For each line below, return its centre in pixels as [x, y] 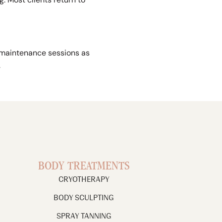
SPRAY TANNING [84, 216]
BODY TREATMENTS [84, 167]
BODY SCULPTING [84, 198]
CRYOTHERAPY [84, 179]
